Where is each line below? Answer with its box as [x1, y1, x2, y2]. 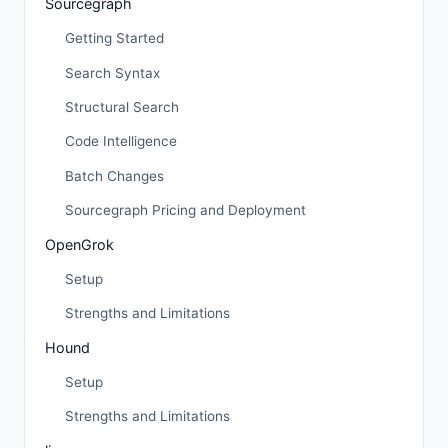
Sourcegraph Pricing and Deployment [65, 202, 306, 219]
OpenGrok [45, 235, 114, 253]
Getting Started [65, 30, 164, 47]
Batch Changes [65, 167, 164, 184]
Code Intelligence [65, 133, 177, 150]
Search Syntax [65, 64, 160, 81]
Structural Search [65, 98, 179, 115]
